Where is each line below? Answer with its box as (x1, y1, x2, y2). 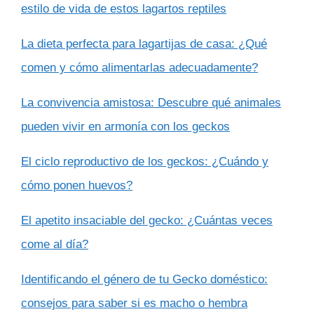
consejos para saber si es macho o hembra (21, 296, 247, 310)
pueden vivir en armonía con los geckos (21, 119, 230, 133)
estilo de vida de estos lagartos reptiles (21, 1, 226, 15)
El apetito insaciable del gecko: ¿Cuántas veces (21, 213, 273, 227)
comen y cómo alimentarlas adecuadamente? (21, 60, 258, 74)
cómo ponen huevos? (21, 178, 132, 192)
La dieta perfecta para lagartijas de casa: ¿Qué (21, 36, 267, 50)
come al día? (21, 237, 88, 251)
